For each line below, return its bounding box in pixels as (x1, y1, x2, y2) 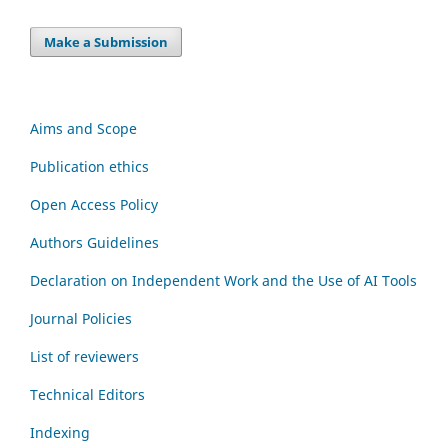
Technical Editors (30, 384, 145, 404)
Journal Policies (30, 308, 132, 328)
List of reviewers (30, 346, 139, 366)
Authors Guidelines (30, 232, 159, 252)
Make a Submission (44, 32, 169, 51)
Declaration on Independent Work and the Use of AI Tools (30, 270, 417, 290)
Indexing (30, 422, 90, 442)
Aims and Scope (30, 118, 137, 138)
